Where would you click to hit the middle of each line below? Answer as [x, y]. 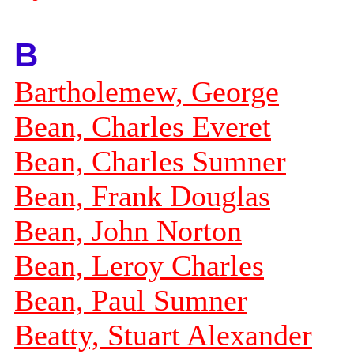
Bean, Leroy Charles [139, 266]
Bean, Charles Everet [143, 127]
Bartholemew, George [147, 92]
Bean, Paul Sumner [131, 301]
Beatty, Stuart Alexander [163, 335]
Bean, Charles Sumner [150, 162]
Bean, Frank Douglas [142, 196]
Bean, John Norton [128, 231]
